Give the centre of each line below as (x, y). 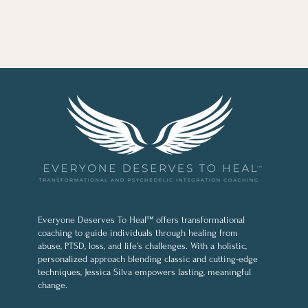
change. (53, 285)
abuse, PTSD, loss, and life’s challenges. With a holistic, (142, 246)
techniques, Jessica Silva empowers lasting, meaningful (144, 272)
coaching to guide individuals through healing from (138, 233)
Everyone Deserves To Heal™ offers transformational (141, 220)
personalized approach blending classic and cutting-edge (148, 259)
